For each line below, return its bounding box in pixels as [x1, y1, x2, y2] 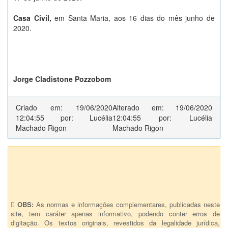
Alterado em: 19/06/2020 [112, 102, 212, 112]
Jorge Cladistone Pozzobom [13, 74, 111, 84]
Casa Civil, [13, 13, 55, 23]
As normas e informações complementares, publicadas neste [34, 199, 220, 209]
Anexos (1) [18, 155, 62, 167]
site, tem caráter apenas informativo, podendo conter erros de [11, 209, 220, 218]
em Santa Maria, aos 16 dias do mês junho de [54, 13, 215, 23]
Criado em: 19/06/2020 [16, 102, 113, 112]
